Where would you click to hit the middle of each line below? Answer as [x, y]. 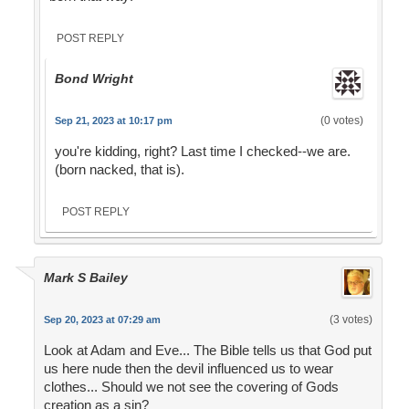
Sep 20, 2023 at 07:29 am [102, 320]
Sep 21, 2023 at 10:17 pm [113, 121]
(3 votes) [351, 320]
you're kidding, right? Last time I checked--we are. [202, 152]
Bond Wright [94, 79]
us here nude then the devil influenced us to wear [188, 369]
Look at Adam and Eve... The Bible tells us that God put [207, 351]
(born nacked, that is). [119, 170]
